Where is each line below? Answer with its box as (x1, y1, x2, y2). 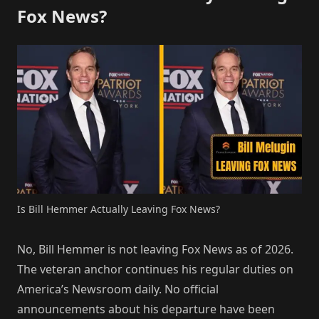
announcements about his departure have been (17, 300, 275, 317)
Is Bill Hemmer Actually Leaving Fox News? (17, 202, 220, 216)
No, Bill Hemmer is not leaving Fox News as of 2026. (17, 241, 293, 257)
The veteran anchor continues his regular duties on (17, 261, 293, 277)
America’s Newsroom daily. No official (17, 281, 219, 297)
